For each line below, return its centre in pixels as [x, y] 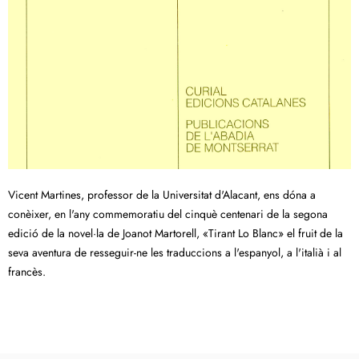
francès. [27, 272]
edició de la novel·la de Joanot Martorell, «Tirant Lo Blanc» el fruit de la [175, 234]
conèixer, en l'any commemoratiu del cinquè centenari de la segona [168, 214]
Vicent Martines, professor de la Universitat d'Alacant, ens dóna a [162, 195]
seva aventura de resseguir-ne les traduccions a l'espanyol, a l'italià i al [175, 253]
